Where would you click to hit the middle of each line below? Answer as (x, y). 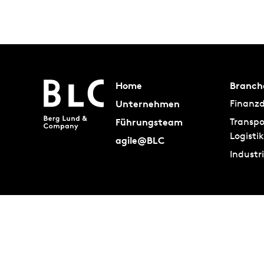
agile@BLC (140, 141)
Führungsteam (149, 122)
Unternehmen (147, 104)
